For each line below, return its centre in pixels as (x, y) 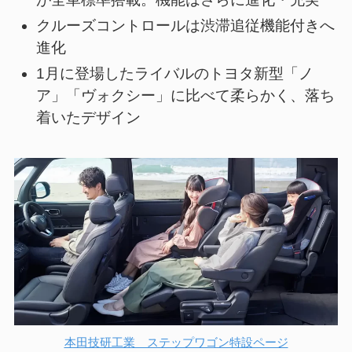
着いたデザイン (89, 117)
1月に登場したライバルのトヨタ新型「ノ (175, 73)
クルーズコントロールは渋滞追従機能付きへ (186, 25)
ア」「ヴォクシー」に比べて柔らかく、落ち (186, 95)
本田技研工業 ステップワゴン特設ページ (176, 342)
